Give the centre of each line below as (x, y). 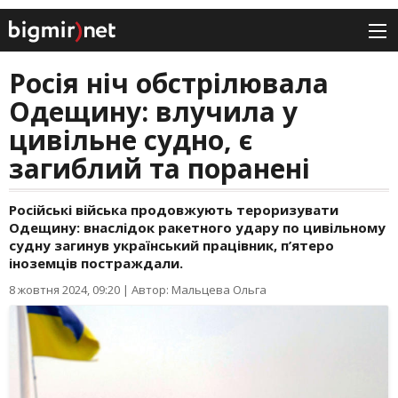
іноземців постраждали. (96, 263)
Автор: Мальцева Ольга (199, 290)
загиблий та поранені (159, 169)
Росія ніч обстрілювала (169, 84)
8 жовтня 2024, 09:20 (64, 290)
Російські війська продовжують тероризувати (174, 210)
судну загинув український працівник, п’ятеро (171, 246)
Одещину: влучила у (153, 112)
